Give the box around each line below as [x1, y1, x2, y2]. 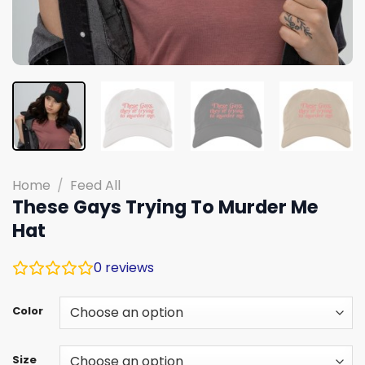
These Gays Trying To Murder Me [12, 193, 319, 220]
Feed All [69, 175, 121, 195]
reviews [102, 257, 154, 277]
